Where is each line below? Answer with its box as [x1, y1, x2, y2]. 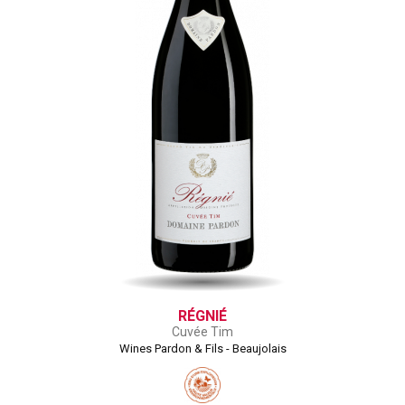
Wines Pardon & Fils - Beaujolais [118, 342, 287, 355]
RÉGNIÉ [178, 307, 227, 325]
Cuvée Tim [172, 325, 233, 339]
